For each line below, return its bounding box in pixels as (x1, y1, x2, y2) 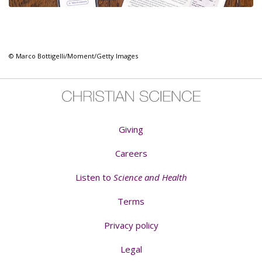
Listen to (75, 171, 113, 184)
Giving (119, 123, 143, 136)
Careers (115, 147, 147, 160)
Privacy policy (104, 219, 158, 232)
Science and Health (113, 171, 187, 184)
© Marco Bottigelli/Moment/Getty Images (9, 51, 138, 60)
